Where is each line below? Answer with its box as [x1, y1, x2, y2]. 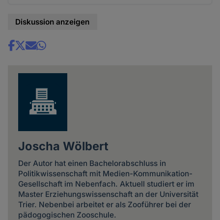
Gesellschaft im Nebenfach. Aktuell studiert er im [18, 179, 194, 189]
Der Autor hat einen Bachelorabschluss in [18, 159, 166, 168]
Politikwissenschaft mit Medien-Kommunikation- [18, 169, 192, 179]
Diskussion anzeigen [15, 17, 90, 27]
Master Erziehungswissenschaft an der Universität [18, 190, 198, 199]
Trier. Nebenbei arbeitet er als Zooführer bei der [18, 200, 191, 210]
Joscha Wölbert [18, 139, 109, 154]
